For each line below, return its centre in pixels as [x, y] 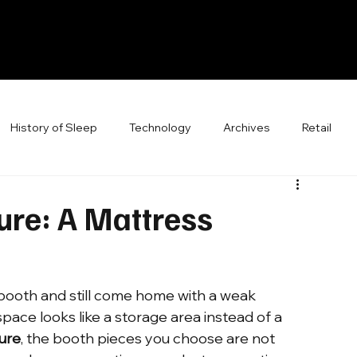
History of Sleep [54, 127]
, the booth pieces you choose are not [149, 338]
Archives [247, 127]
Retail [317, 127]
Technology [160, 127]
